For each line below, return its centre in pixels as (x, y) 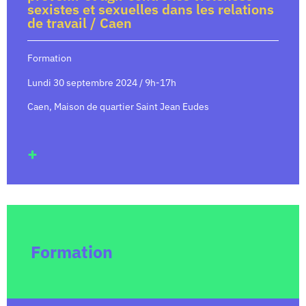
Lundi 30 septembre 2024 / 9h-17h (102, 82)
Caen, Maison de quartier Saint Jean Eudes (118, 107)
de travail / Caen (80, 23)
